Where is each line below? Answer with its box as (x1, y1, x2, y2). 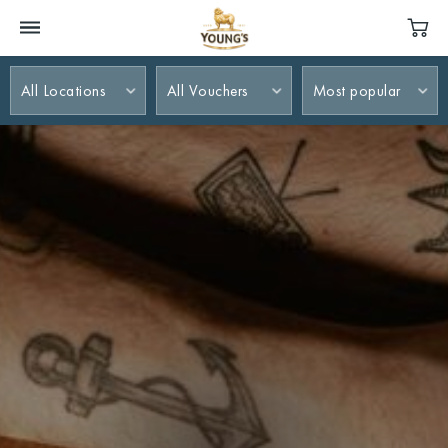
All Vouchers (166, 80, 248, 101)
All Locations (21, 80, 106, 101)
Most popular (312, 80, 401, 101)
